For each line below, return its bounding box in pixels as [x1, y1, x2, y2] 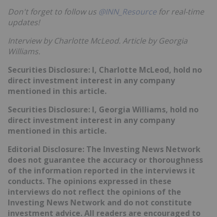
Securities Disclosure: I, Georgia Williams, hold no [8, 104, 199, 115]
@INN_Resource [98, 6, 156, 17]
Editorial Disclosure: [8, 143, 86, 155]
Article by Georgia [123, 35, 187, 46]
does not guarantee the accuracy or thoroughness [8, 154, 203, 165]
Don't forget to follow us [8, 6, 98, 17]
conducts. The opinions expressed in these [8, 175, 171, 186]
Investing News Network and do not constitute [8, 197, 192, 208]
